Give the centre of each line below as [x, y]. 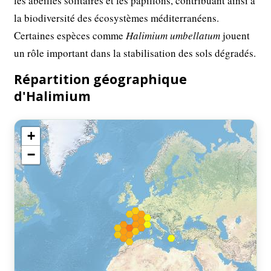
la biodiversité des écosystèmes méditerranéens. [117, 18]
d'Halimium [53, 96]
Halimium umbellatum [173, 36]
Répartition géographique [101, 80]
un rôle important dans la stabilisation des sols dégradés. [135, 53]
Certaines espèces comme [70, 36]
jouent [235, 36]
